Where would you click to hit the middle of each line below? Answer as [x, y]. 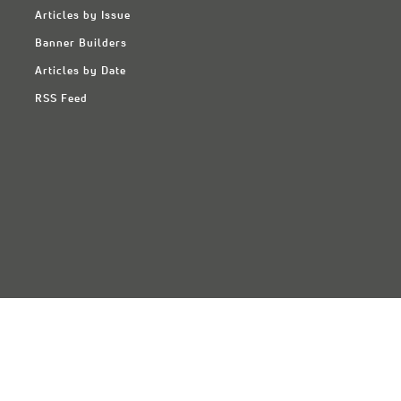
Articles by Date [80, 72]
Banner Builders [81, 44]
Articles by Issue [82, 16]
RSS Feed [61, 99]
